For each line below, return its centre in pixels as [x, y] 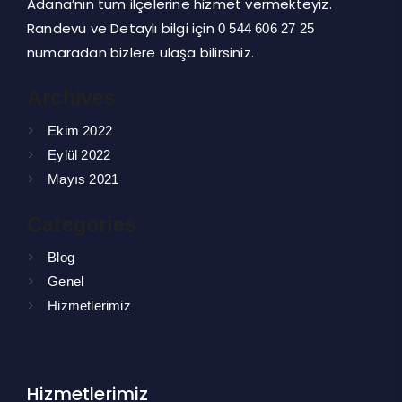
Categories [82, 225]
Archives [72, 99]
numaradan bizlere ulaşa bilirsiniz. [140, 53]
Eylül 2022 [79, 155]
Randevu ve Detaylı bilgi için [122, 29]
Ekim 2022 [80, 131]
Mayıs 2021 [83, 179]
